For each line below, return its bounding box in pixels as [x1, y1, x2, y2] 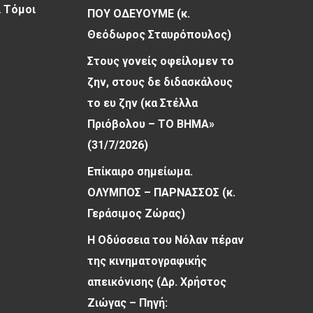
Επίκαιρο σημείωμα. [87, 165, 194, 178]
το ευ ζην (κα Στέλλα [87, 96, 198, 110]
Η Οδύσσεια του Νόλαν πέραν [87, 233, 245, 247]
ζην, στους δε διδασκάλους [87, 75, 233, 89]
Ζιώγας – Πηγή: [87, 296, 168, 310]
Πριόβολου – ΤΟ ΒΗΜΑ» [87, 117, 215, 131]
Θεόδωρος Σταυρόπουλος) [87, 28, 232, 41]
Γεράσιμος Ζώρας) [87, 207, 186, 220]
